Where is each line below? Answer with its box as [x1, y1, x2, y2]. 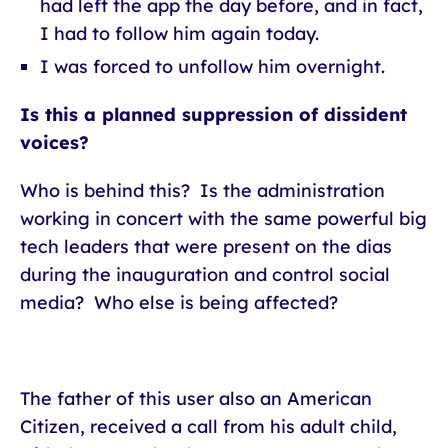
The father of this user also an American [20, 387, 372, 410]
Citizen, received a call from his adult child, [20, 415, 397, 438]
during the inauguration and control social [20, 263, 390, 286]
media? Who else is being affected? [20, 291, 338, 314]
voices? [20, 131, 89, 154]
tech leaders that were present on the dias [20, 235, 392, 258]
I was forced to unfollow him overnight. [40, 55, 385, 78]
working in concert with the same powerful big [20, 207, 427, 230]
